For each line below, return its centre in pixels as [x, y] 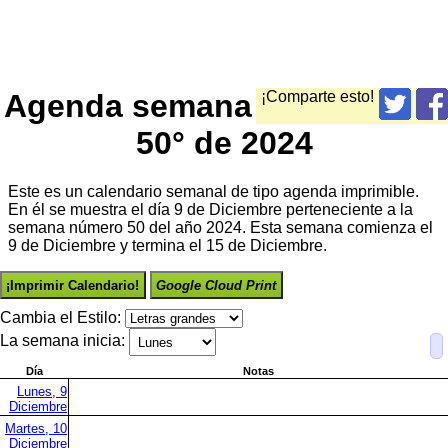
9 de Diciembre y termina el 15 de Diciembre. [167, 246]
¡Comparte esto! [317, 96]
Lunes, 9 [42, 392]
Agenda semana [128, 105]
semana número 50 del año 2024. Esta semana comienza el [220, 228]
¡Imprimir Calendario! [73, 285]
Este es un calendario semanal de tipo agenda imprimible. [213, 192]
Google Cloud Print [216, 285]
